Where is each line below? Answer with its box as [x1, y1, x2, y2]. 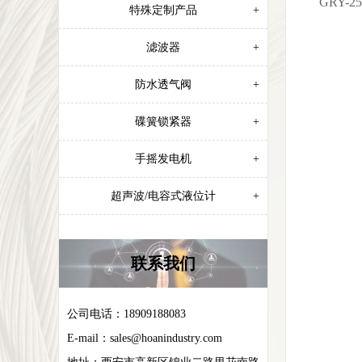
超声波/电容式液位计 [111, 190, 216, 202]
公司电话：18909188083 [67, 308, 186, 320]
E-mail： [67, 332, 110, 344]
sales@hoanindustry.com [110, 332, 222, 344]
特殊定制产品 [129, 4, 197, 16]
